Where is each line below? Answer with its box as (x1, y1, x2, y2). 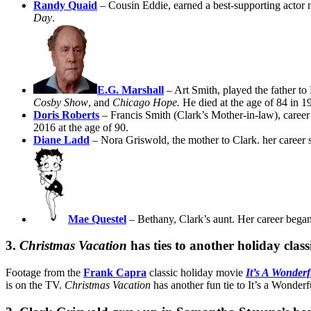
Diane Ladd (33, 133, 90, 146)
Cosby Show (33, 96, 88, 108)
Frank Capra (83, 267, 146, 278)
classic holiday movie (146, 267, 246, 278)
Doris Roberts (33, 108, 99, 121)
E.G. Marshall (97, 83, 164, 96)
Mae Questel (68, 212, 126, 225)
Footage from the (6, 267, 83, 278)
